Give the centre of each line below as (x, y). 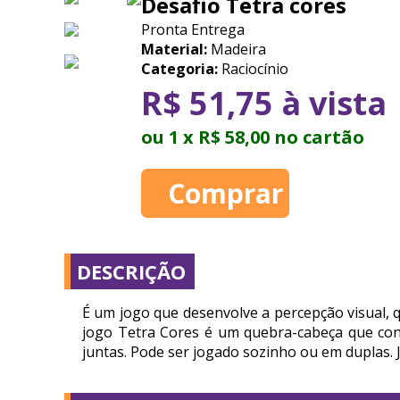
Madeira (237, 49)
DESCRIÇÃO (131, 271)
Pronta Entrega (193, 29)
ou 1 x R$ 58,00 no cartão (253, 137)
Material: (174, 49)
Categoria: (179, 69)
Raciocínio (253, 69)
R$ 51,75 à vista (264, 103)
